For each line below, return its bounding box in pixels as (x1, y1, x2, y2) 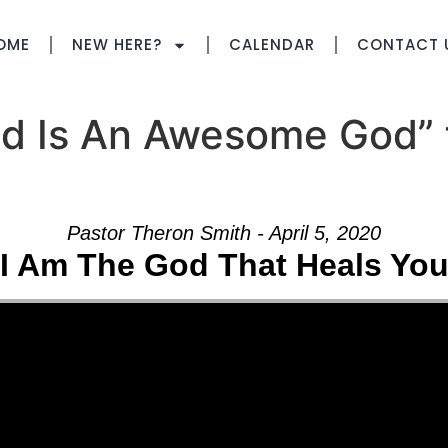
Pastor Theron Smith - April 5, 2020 (67, 222, 381, 245)
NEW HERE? (72, 34, 162, 55)
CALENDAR (229, 34, 315, 55)
